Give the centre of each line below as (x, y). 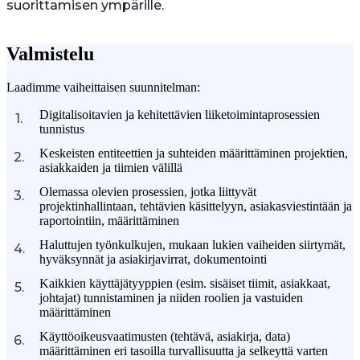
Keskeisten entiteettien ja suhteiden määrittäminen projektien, (194, 153)
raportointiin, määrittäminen (109, 221)
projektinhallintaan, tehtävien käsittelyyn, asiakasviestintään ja (196, 207)
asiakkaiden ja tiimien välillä (111, 168)
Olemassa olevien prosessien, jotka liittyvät (148, 192)
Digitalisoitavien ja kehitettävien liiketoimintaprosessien (180, 115)
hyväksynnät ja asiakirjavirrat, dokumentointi (153, 260)
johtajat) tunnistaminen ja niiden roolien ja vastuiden (171, 298)
